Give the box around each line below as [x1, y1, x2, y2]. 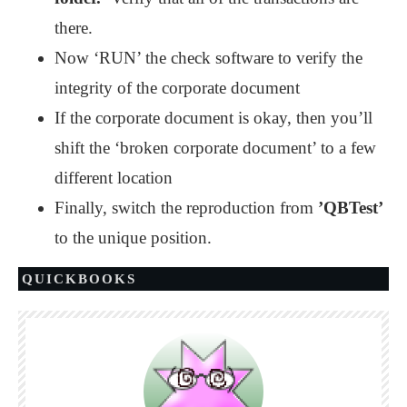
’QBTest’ [318, 198, 383, 218]
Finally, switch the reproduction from [55, 198, 318, 218]
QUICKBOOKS [22, 272, 136, 287]
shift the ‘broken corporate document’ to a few [55, 138, 376, 158]
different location [55, 168, 173, 188]
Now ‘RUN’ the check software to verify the [55, 48, 362, 68]
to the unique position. [55, 228, 212, 248]
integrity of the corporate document [55, 78, 300, 98]
